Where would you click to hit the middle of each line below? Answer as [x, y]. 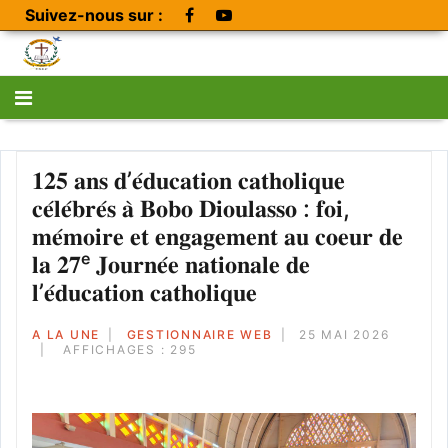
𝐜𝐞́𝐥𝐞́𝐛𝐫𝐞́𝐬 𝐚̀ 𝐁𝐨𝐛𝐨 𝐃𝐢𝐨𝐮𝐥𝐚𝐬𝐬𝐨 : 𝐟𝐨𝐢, [191, 209]
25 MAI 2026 [344, 335]
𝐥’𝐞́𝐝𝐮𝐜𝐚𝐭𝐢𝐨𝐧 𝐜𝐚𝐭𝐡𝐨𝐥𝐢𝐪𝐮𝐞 [144, 293]
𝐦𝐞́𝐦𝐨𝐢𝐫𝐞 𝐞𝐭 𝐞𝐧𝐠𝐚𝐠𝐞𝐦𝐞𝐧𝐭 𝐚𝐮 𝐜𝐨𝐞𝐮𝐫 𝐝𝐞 [217, 237]
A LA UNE [66, 335]
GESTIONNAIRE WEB [199, 335]
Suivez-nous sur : [94, 15]
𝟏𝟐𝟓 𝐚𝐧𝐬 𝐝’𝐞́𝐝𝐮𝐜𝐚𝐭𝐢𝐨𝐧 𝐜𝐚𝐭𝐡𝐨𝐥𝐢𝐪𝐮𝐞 [188, 181]
